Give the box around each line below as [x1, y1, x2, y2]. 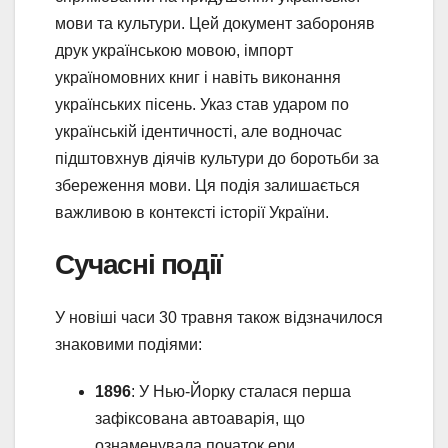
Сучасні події [55, 246, 222, 281]
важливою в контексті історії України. [55, 203, 329, 221]
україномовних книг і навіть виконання [55, 68, 341, 86]
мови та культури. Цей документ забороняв [55, 14, 375, 32]
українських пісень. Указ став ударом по [55, 95, 349, 113]
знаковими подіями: [55, 336, 202, 354]
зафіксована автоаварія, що [95, 410, 305, 428]
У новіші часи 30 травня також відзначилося [55, 309, 383, 327]
